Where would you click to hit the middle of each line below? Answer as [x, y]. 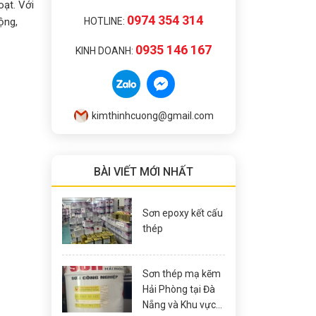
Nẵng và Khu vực [179, 305]
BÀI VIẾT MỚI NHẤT [144, 172]
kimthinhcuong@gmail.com [152, 116]
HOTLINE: [105, 21]
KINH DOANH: [105, 51]
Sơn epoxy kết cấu [183, 213]
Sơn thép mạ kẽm [182, 274]
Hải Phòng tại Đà [179, 289]
